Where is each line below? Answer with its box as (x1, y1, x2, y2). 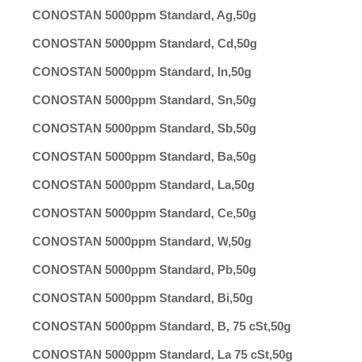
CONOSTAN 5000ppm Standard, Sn (32, 93, 233, 107)
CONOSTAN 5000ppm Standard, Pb (32, 263, 233, 276)
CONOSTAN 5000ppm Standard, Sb (32, 121, 233, 135)
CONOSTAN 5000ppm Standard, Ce (32, 206, 233, 220)
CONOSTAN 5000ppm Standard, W (32, 234, 228, 248)
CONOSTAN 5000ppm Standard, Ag (32, 8, 233, 22)
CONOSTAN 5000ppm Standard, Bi (32, 291, 229, 305)
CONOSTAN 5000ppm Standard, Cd (32, 36, 234, 50)
